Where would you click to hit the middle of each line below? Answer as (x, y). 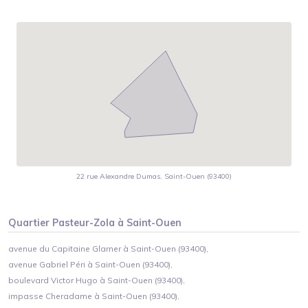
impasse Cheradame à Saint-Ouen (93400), (94, 296)
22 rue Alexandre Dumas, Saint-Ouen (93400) (154, 177)
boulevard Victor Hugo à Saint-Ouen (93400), (97, 280)
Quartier (31, 223)
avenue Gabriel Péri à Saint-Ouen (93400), (91, 264)
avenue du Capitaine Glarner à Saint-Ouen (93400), (109, 248)
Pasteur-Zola (84, 223)
